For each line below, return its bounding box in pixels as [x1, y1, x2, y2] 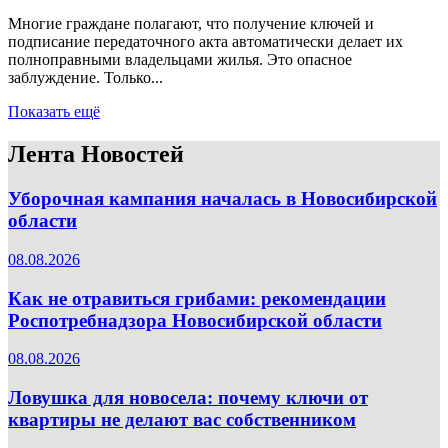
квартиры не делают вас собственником [8, 409, 356, 431]
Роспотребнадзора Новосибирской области [8, 309, 382, 331]
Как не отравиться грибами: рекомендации [8, 287, 386, 309]
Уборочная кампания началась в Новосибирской [8, 188, 437, 210]
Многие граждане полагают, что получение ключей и [8, 15, 374, 33]
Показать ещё [8, 103, 100, 121]
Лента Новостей [8, 141, 184, 168]
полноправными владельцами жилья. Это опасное [8, 51, 352, 69]
